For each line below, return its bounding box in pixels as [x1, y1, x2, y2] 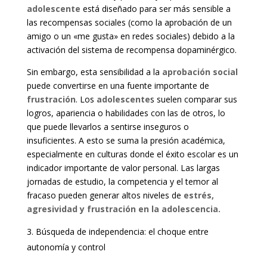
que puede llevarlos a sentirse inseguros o [26, 121, 189, 133]
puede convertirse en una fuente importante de [26, 80, 209, 92]
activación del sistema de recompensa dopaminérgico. [26, 44, 237, 56]
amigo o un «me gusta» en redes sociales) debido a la [26, 30, 235, 42]
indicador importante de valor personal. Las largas [26, 162, 220, 174]
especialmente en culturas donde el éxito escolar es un [26, 148, 238, 160]
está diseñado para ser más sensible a [80, 3, 231, 15]
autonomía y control [26, 241, 105, 253]
